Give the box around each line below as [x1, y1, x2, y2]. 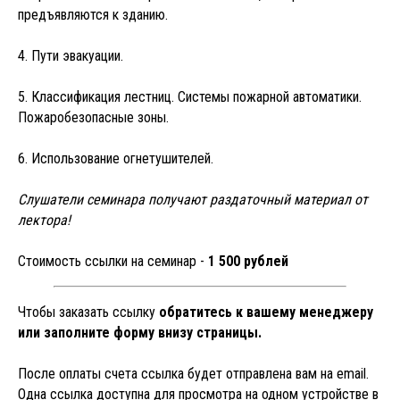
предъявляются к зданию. [18, 6, 168, 23]
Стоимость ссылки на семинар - [18, 253, 208, 270]
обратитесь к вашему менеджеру [159, 304, 373, 321]
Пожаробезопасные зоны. [18, 109, 169, 126]
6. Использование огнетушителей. [18, 150, 213, 167]
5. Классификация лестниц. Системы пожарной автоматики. [18, 88, 362, 105]
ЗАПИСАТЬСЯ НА [59, 272, 217, 300]
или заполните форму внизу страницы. [18, 324, 262, 341]
